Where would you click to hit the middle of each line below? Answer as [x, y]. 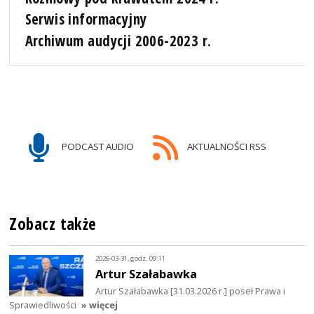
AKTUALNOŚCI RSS [225, 147]
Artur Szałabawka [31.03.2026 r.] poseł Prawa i [191, 291]
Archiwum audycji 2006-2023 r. [118, 40]
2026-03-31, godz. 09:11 [131, 258]
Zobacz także [53, 224]
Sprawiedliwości [43, 305]
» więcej [100, 305]
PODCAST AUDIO [97, 147]
